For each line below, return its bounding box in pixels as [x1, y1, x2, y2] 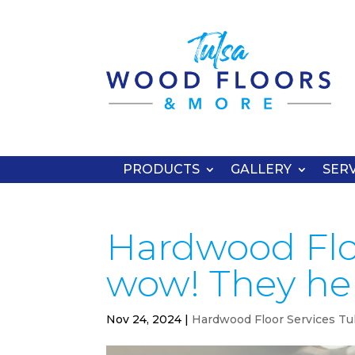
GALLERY [230, 161, 292, 177]
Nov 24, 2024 [106, 311, 182, 326]
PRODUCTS [122, 161, 200, 177]
